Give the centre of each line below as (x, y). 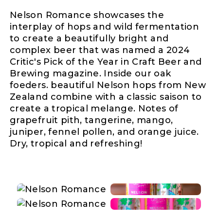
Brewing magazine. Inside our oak (91, 73)
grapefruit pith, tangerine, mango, (91, 120)
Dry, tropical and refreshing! (76, 143)
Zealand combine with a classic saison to (106, 97)
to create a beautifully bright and (89, 38)
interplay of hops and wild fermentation (105, 27)
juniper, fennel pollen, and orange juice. (104, 132)
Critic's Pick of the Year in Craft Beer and (106, 62)
